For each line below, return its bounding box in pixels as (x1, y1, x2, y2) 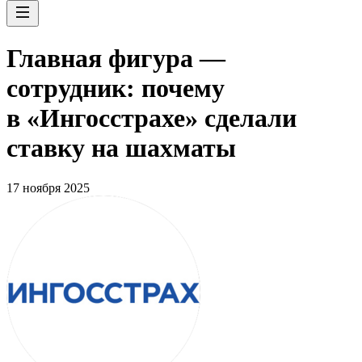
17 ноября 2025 (6, 180, 90, 195)
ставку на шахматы (6, 133, 236, 163)
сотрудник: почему (6, 74, 225, 103)
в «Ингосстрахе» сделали (6, 103, 297, 133)
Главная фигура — (6, 44, 225, 74)
